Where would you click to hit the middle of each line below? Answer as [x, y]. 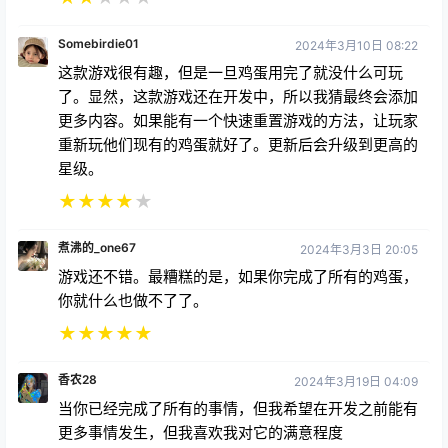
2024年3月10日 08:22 [356, 45]
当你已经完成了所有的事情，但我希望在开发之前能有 [238, 408]
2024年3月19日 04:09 [356, 381]
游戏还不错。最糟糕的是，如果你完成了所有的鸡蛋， [238, 276]
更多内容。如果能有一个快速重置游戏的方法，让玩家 [238, 120]
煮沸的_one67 [97, 247]
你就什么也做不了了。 [133, 300]
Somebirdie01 [98, 43]
